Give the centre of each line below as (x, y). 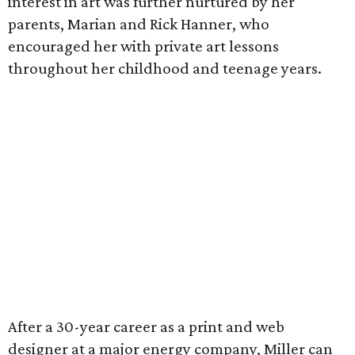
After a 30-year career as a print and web (146, 326)
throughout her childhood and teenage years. (165, 68)
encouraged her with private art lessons (143, 46)
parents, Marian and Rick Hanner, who (139, 24)
